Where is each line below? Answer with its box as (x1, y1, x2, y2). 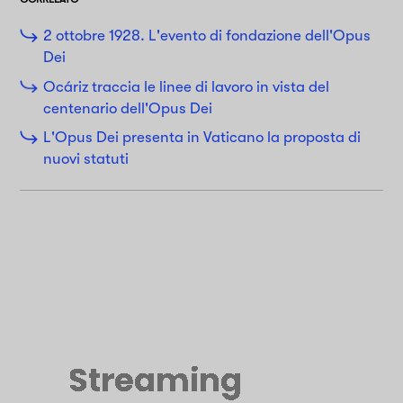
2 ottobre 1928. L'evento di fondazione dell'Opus (42, 27, 371, 45)
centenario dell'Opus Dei (42, 99, 216, 117)
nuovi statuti (42, 150, 129, 168)
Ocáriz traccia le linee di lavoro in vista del (42, 77, 329, 95)
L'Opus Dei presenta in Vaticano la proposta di (42, 129, 361, 147)
